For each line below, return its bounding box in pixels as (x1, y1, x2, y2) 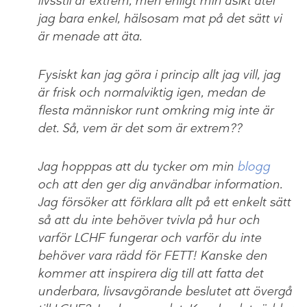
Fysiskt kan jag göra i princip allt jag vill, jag (38, 66, 280, 84)
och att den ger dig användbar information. (38, 176, 282, 193)
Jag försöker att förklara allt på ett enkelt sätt (38, 194, 291, 211)
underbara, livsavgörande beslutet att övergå (38, 283, 292, 300)
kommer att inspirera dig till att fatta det (38, 265, 263, 282)
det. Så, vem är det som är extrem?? (38, 120, 242, 137)
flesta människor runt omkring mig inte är (38, 102, 273, 119)
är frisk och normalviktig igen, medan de (38, 84, 265, 101)
